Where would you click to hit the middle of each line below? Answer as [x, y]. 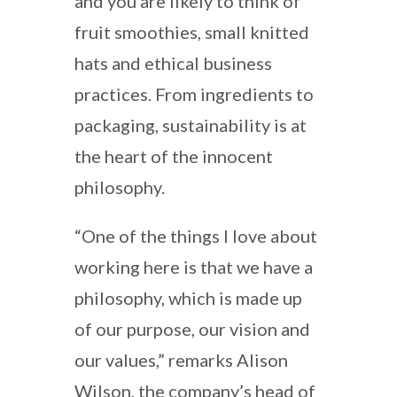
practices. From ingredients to [194, 93]
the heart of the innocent [174, 156]
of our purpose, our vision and [192, 328]
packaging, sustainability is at [191, 125]
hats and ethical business [173, 62]
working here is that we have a [194, 266]
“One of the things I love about [196, 235]
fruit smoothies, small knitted [192, 31]
